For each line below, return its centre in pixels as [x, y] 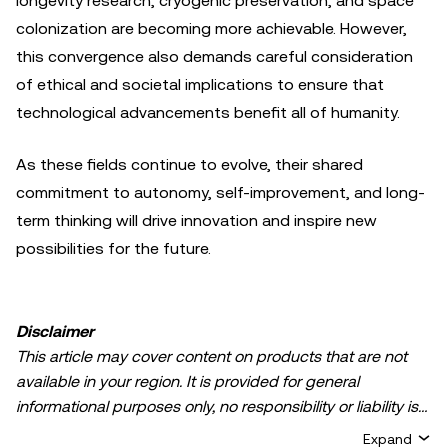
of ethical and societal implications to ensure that [200, 84]
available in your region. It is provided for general [187, 381]
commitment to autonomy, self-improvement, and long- [220, 192]
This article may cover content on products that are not [211, 356]
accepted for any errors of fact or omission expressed [207, 431]
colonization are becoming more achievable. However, [211, 28]
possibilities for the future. [113, 248]
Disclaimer [55, 331]
